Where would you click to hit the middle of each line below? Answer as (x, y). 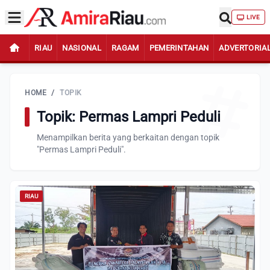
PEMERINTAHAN (179, 48)
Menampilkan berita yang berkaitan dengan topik (128, 137)
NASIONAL (82, 48)
